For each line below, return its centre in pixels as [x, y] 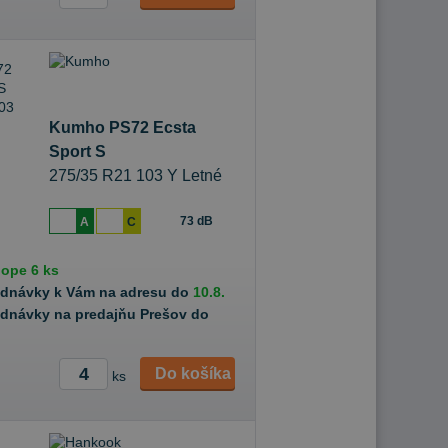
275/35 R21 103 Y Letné [135, 175]
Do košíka [193, 373]
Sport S [77, 151]
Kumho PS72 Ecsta [122, 127]
